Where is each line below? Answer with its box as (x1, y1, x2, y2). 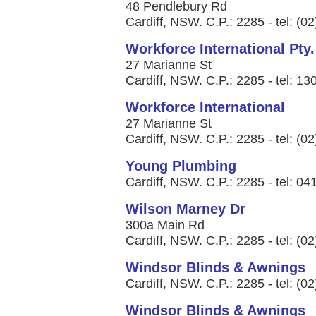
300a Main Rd (126, 218, 205, 232)
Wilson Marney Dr (126, 201, 245, 217)
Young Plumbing (126, 158, 236, 174)
